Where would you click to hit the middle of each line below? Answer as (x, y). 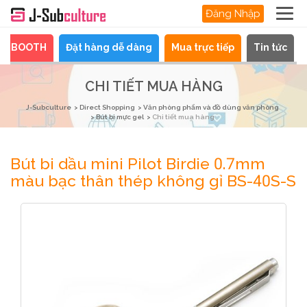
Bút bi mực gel (120, 117)
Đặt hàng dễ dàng (109, 47)
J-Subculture (48, 107)
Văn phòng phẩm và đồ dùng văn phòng (211, 107)
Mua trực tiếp (203, 47)
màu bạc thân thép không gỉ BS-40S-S (153, 181)
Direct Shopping (107, 107)
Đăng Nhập (233, 14)
